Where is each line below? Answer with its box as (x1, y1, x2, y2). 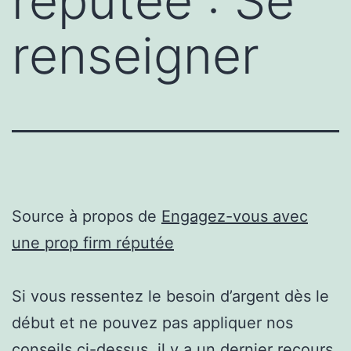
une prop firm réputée (12, 233, 174, 252)
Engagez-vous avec (161, 206, 308, 226)
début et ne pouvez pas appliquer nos (12, 313, 293, 332)
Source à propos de (12, 206, 161, 226)
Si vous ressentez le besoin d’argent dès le (12, 286, 329, 306)
